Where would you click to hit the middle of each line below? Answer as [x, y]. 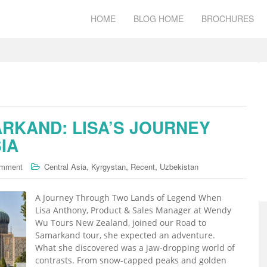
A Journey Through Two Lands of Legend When [128, 198]
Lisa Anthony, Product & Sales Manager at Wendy [133, 210]
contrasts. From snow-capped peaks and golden [131, 260]
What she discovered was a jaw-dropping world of [135, 248]
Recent [143, 167]
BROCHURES [228, 18]
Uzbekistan [179, 167]
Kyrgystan [108, 167]
